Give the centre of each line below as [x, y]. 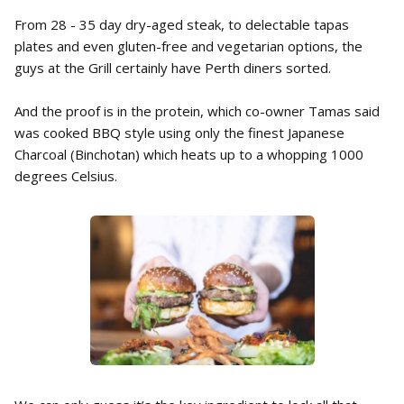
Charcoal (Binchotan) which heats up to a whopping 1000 [189, 154]
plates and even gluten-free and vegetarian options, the [188, 46]
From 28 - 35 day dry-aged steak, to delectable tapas [182, 24]
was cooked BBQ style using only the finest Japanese [179, 133]
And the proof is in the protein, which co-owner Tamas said [197, 111]
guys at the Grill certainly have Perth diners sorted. [173, 68]
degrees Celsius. [66, 176]
